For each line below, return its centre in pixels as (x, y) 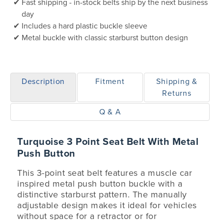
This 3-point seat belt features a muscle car (105, 173)
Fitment (110, 82)
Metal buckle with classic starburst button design (105, 38)
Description (43, 82)
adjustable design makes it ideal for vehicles (107, 205)
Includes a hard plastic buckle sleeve (84, 26)
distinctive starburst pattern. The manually (102, 194)
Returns (177, 93)
